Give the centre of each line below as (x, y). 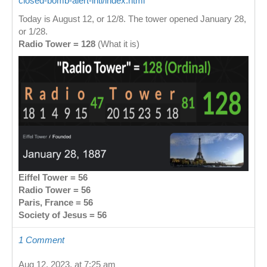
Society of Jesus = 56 (63, 215)
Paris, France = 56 (56, 202)
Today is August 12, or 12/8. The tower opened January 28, (132, 18)
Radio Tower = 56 (55, 190)
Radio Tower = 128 (57, 44)
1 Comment (41, 240)
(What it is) (117, 44)
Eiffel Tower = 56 (53, 177)
